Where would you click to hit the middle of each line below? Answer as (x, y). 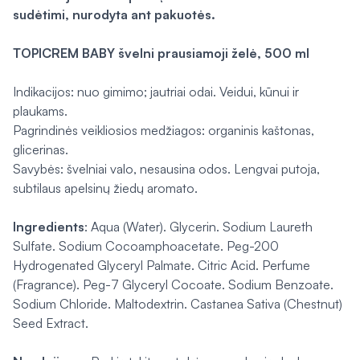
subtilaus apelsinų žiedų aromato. (105, 188)
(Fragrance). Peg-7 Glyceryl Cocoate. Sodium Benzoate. (173, 284)
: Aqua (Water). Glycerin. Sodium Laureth (198, 227)
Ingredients (49, 227)
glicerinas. (41, 149)
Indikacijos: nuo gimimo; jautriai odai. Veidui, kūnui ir (156, 92)
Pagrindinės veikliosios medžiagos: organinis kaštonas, (164, 130)
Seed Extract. (51, 323)
